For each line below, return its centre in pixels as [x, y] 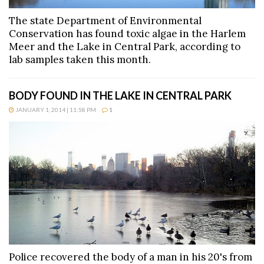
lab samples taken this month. [80, 60]
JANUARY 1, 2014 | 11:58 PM [55, 110]
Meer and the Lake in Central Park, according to [125, 47]
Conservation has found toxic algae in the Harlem [127, 34]
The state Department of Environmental [105, 21]
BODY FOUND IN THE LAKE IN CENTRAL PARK [120, 96]
